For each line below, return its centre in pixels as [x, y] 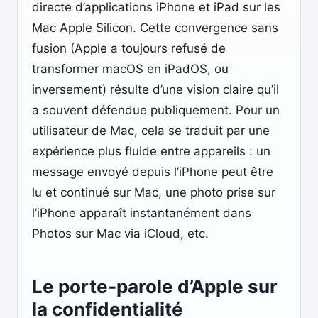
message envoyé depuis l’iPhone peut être [153, 172]
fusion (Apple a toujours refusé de [129, 48]
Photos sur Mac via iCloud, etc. [120, 234]
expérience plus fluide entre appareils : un [151, 151]
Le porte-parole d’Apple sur [155, 286]
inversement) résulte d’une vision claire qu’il [155, 89]
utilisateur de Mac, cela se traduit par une [151, 131]
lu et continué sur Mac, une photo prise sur [154, 192]
